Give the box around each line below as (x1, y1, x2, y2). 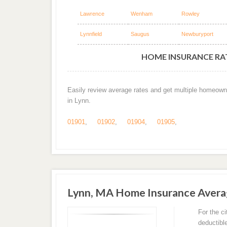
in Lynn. (67, 96, 91, 104)
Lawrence (80, 11, 104, 17)
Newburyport (181, 31, 213, 37)
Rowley (181, 11, 200, 17)
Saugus (130, 31, 149, 37)
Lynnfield (80, 31, 102, 37)
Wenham (130, 11, 153, 17)
